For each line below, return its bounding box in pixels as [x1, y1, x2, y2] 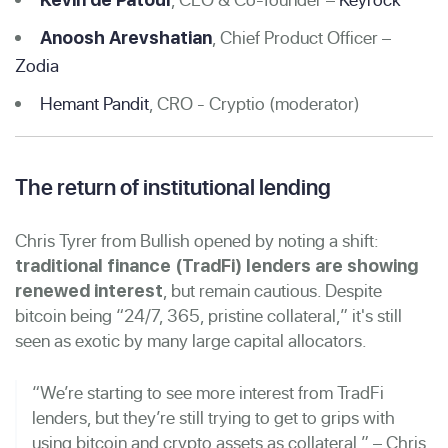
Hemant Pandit [40, 90, 149, 116]
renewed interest [15, 279, 163, 301]
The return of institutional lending [15, 171, 331, 202]
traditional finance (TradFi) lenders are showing [15, 254, 418, 276]
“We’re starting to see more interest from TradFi [32, 379, 384, 405]
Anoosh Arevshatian [40, 26, 212, 48]
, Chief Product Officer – [212, 24, 391, 50]
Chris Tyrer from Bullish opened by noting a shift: [15, 227, 379, 253]
